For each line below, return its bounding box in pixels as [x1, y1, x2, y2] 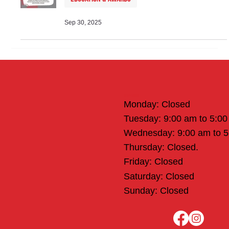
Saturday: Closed [123, 171, 194, 181]
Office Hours [123, 93, 139, 98]
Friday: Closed [123, 156, 183, 167]
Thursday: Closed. [123, 142, 198, 153]
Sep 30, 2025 [64, 18, 102, 26]
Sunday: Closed [123, 185, 189, 196]
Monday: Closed [123, 99, 190, 109]
